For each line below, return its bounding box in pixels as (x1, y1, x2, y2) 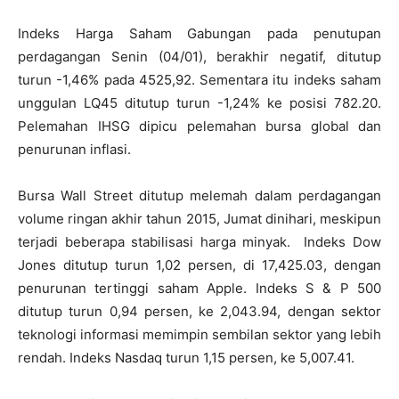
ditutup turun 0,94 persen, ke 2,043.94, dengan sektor (18, 303, 381, 320)
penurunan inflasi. (18, 141, 131, 158)
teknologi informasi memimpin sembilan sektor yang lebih (18, 326, 381, 343)
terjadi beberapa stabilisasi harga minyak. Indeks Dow (18, 233, 381, 250)
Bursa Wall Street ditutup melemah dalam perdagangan (18, 187, 381, 204)
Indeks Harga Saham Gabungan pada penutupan (18, 25, 381, 42)
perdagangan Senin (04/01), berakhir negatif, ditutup (18, 48, 381, 65)
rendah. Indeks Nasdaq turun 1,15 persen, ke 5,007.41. (18, 349, 354, 366)
